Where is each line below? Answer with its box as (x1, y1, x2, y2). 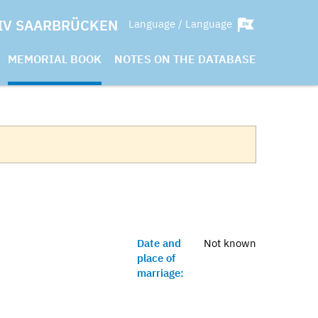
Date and (137, 236, 181, 250)
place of (137, 251, 175, 265)
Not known (204, 236, 256, 250)
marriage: (137, 266, 184, 280)
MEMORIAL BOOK (8, 52, 102, 66)
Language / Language (128, 16, 235, 31)
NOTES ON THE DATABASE (114, 52, 256, 66)
